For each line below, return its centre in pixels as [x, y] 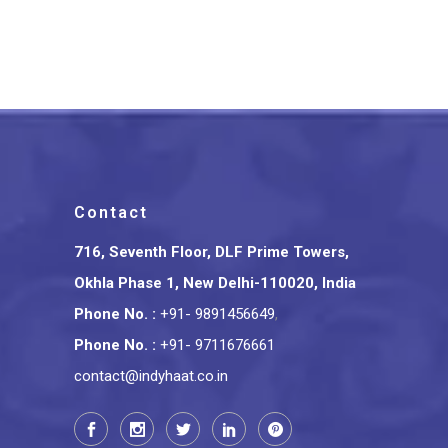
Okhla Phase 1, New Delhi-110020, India [215, 283]
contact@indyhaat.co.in [151, 376]
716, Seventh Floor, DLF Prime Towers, [211, 252]
